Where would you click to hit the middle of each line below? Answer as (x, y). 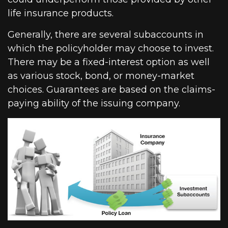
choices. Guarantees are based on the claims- (111, 90)
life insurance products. (61, 13)
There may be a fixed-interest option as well (109, 62)
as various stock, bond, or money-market (101, 76)
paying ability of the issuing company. (94, 104)
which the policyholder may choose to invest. (111, 49)
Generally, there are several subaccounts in (106, 35)
